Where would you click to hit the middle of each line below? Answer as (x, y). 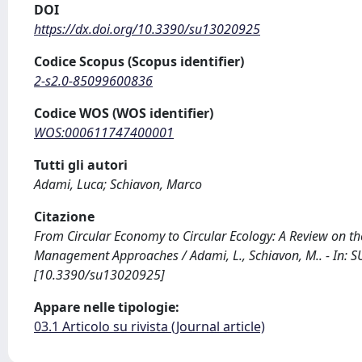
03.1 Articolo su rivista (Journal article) (149, 326)
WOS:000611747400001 (104, 133)
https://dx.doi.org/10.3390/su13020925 (147, 29)
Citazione (64, 217)
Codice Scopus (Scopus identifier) (139, 61)
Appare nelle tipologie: (107, 307)
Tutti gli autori (81, 165)
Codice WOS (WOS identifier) (124, 113)
